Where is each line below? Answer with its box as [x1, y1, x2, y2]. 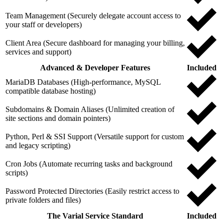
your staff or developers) [5, 20, 82, 29]
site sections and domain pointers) [5, 113, 111, 122]
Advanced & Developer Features [40, 63, 150, 72]
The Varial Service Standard [47, 211, 143, 220]
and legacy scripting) [5, 141, 70, 150]
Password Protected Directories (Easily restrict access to [5, 186, 179, 195]
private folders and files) [5, 195, 81, 204]
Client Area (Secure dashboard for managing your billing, [5, 38, 185, 47]
